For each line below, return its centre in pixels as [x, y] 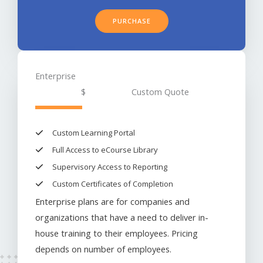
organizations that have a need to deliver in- [122, 217]
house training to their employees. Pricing [117, 233]
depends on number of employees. [103, 249]
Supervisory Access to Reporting [110, 167]
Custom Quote [160, 92]
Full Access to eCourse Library [105, 150]
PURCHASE [131, 21]
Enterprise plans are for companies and [112, 201]
